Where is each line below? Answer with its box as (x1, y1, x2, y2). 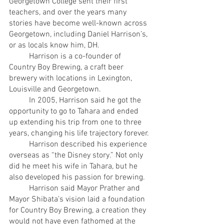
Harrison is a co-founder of (9, 51, 29, 61)
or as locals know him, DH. (9, 40, 99, 50)
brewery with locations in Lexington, (9, 73, 134, 83)
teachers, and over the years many (9, 7, 128, 17)
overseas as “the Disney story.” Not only (9, 150, 145, 160)
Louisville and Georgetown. (9, 84, 101, 94)
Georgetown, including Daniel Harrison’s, (9, 29, 149, 39)
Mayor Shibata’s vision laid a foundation (9, 194, 147, 204)
